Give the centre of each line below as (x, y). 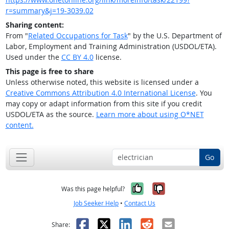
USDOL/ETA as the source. (51, 114)
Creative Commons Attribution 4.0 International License (100, 93)
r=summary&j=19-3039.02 (49, 11)
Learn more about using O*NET (150, 114)
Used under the (33, 57)
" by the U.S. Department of (175, 36)
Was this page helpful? (93, 189)
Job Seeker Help (96, 203)
